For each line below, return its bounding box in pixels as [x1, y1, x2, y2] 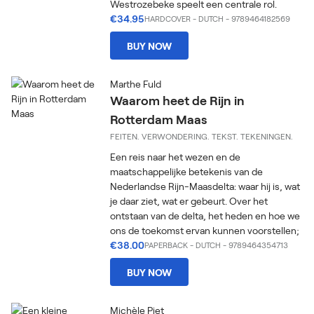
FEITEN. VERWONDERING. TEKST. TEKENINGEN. [110, 131, 294, 141]
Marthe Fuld [110, 78, 162, 90]
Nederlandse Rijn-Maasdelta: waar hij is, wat [110, 180, 301, 192]
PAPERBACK [144, 240, 189, 250]
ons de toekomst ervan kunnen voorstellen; [110, 224, 300, 236]
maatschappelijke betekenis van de [110, 165, 264, 177]
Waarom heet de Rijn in [110, 93, 245, 108]
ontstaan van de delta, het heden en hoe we [110, 210, 301, 221]
